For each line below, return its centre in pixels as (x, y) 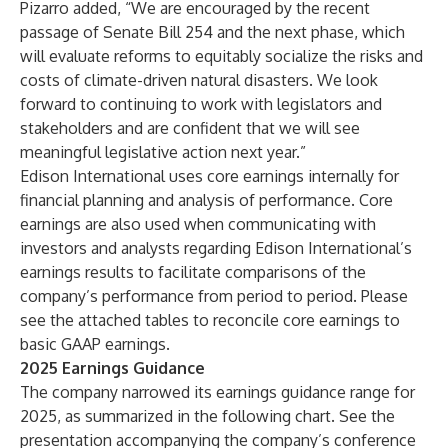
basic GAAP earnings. (95, 344)
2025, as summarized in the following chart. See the (207, 416)
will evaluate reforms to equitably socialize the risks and (221, 56)
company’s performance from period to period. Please (214, 296)
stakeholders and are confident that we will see (190, 128)
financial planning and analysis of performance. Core (206, 200)
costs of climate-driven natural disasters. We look (199, 80)
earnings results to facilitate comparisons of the (193, 272)
